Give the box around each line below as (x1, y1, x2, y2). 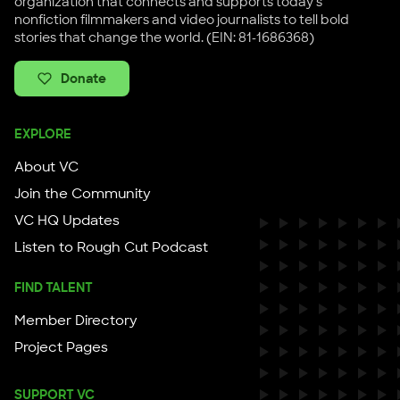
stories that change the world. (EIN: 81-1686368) (14, 29, 314, 46)
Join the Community (14, 185, 151, 204)
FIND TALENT (14, 279, 93, 296)
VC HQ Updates (14, 212, 120, 230)
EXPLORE (14, 126, 71, 143)
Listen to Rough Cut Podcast (14, 238, 208, 257)
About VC (14, 158, 79, 177)
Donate (61, 71, 106, 87)
